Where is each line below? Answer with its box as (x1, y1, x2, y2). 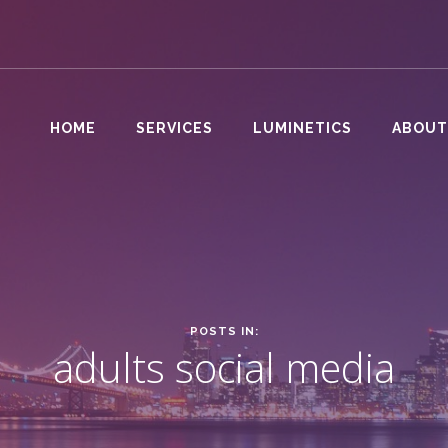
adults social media (53, 340, 395, 396)
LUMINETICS (253, 120, 352, 136)
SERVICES (136, 120, 213, 136)
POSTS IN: (189, 325, 259, 339)
